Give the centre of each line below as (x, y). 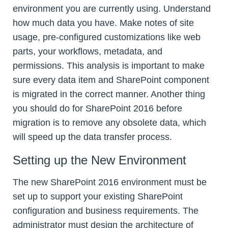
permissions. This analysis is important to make (109, 66)
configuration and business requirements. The (106, 211)
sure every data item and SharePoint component (111, 80)
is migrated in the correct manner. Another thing (109, 94)
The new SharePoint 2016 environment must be (110, 182)
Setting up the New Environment (99, 160)
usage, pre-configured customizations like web (107, 37)
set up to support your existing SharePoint (98, 197)
